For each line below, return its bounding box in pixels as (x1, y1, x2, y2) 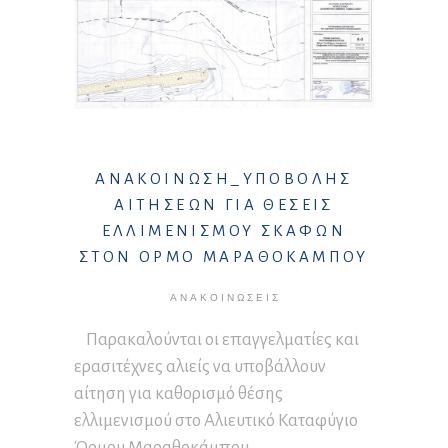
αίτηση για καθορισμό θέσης (74, 384, 283, 404)
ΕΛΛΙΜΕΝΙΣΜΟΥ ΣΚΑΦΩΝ (101, 222, 347, 240)
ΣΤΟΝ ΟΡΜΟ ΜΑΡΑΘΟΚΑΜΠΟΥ (79, 248, 369, 266)
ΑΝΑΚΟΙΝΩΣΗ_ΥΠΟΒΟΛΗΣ (95, 170, 353, 188)
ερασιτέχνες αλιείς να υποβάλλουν (74, 357, 326, 377)
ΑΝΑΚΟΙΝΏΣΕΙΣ (169, 291, 281, 305)
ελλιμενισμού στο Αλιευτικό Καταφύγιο (74, 411, 358, 431)
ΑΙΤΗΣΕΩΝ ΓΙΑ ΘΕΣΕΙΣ (114, 196, 334, 214)
